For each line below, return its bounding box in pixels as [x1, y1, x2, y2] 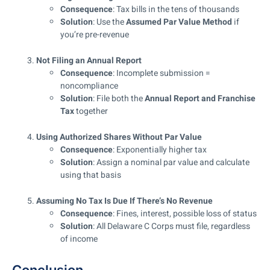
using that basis [60, 169, 121, 182]
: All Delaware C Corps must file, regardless [93, 220, 250, 233]
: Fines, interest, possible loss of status [113, 207, 257, 221]
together [74, 105, 108, 118]
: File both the [93, 92, 145, 105]
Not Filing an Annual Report [36, 54, 142, 67]
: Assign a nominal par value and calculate [93, 156, 250, 169]
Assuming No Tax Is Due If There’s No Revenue [36, 195, 213, 208]
